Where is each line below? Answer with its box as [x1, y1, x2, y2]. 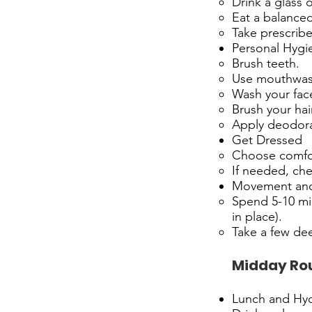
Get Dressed [232, 132, 302, 148]
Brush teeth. [232, 56, 299, 71]
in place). [232, 209, 282, 224]
